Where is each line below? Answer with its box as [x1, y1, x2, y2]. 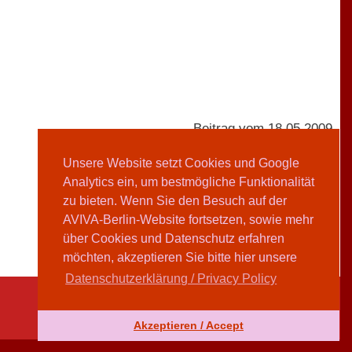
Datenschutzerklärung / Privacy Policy [65, 272, 277, 286]
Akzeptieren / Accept [134, 319, 244, 332]
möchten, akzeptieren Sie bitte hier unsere [63, 251, 297, 265]
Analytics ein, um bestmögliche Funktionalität [63, 175, 314, 189]
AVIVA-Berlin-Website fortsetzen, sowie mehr [63, 213, 313, 227]
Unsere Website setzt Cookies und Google [63, 156, 299, 170]
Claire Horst [214, 189, 293, 205]
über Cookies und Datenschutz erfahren [63, 232, 284, 246]
